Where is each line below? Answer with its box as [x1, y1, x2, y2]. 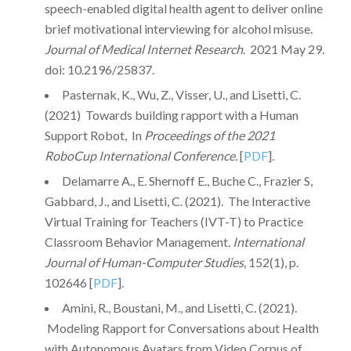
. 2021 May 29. [242, 42, 324, 57]
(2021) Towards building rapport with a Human [44, 107, 299, 123]
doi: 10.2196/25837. [44, 62, 154, 78]
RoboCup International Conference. [44, 148, 237, 164]
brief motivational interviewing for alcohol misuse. [44, 21, 313, 37]
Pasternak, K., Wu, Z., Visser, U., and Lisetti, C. [61, 87, 301, 103]
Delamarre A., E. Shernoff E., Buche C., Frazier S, [61, 173, 313, 189]
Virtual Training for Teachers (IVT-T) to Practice [44, 214, 303, 230]
